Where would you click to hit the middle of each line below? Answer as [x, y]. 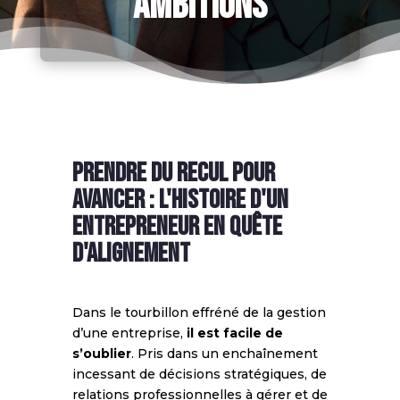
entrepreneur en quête [177, 226]
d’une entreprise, [129, 333]
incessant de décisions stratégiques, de [199, 374]
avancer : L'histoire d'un [180, 200]
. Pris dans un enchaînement [224, 353]
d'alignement [131, 253]
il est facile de [234, 333]
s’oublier [101, 353]
